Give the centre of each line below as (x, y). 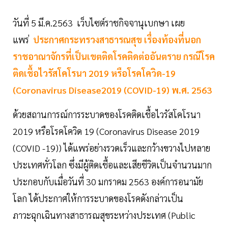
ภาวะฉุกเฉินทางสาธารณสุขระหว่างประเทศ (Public (104, 215)
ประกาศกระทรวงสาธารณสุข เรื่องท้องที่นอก (117, 40)
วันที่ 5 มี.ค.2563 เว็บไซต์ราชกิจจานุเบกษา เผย (99, 23)
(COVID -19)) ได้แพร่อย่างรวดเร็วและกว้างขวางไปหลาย (111, 148)
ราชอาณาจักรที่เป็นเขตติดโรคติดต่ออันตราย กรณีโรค (114, 56)
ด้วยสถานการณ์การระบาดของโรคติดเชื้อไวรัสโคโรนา (107, 115)
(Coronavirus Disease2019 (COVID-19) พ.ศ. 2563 (112, 90)
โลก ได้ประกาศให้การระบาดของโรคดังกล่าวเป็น (98, 198)
